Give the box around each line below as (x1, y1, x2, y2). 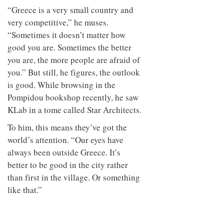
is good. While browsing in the (7, 78, 115, 90)
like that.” (7, 183, 42, 195)
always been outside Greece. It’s (7, 146, 120, 158)
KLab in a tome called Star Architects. (7, 103, 141, 115)
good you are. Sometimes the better (7, 41, 131, 53)
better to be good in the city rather (7, 158, 128, 170)
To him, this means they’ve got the (7, 121, 127, 133)
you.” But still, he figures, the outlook (7, 66, 140, 78)
